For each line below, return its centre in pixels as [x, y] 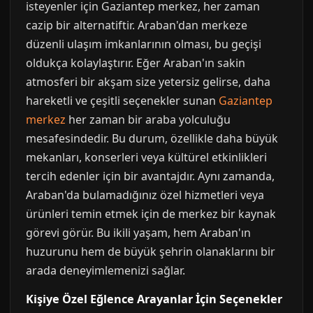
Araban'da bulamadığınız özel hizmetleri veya [145, 195]
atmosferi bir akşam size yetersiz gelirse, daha [148, 82]
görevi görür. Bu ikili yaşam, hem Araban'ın [138, 233]
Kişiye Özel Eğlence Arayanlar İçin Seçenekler [154, 299]
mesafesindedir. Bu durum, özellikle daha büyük [152, 138]
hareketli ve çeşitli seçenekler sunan [122, 101]
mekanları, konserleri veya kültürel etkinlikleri [146, 157]
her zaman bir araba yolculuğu [148, 119]
